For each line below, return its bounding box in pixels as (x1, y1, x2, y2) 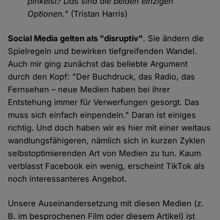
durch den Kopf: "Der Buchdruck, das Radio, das (8, 72, 195, 82)
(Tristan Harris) (68, 9, 128, 19)
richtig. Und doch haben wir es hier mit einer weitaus (8, 123, 211, 133)
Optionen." (27, 9, 69, 19)
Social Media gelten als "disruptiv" (8, 33, 143, 44)
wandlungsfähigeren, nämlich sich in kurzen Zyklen (8, 136, 206, 146)
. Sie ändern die (143, 33, 204, 44)
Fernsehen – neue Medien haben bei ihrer (8, 84, 170, 95)
